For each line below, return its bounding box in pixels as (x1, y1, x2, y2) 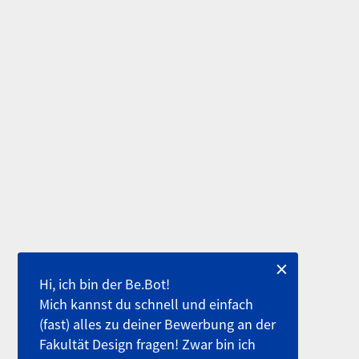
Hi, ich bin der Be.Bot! (39, 275, 171, 293)
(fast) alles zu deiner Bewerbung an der (39, 315, 276, 333)
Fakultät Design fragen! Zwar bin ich (39, 335, 256, 353)
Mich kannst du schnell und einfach (39, 295, 254, 313)
